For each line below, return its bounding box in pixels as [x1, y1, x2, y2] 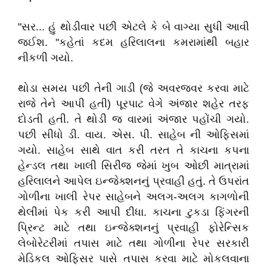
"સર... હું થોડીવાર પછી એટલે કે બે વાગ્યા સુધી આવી [18, 21, 249, 33]
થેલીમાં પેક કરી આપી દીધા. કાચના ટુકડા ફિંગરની [18, 206, 249, 218]
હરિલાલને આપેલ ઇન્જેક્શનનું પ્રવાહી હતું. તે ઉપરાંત [18, 175, 249, 187]
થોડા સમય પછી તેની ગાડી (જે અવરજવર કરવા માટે [18, 82, 249, 94]
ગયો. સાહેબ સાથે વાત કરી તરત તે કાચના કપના [18, 144, 249, 156]
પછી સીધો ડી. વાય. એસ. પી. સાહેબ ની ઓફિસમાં [18, 129, 249, 141]
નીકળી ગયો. [18, 52, 73, 64]
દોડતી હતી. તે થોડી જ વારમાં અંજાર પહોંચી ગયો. [18, 113, 249, 125]
